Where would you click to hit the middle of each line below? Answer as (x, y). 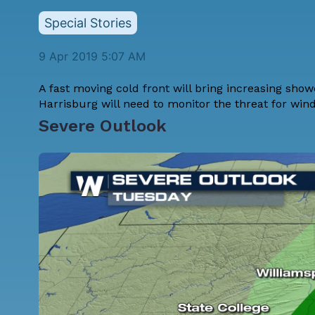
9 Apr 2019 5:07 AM (92, 56)
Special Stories (88, 23)
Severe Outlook (103, 126)
